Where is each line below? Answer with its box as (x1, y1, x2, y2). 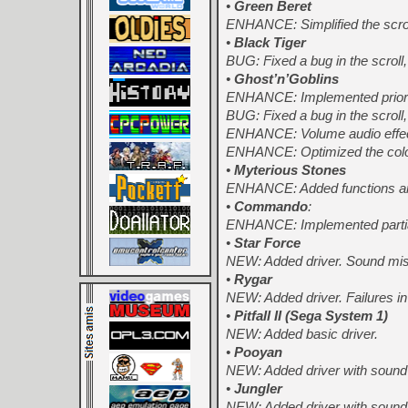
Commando (234, 199, 308, 214)
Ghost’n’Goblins (234, 71, 339, 87)
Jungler (234, 381, 282, 396)
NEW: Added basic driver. (226, 326, 378, 342)
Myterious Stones (234, 162, 346, 178)
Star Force (234, 235, 301, 250)
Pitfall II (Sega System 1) (234, 308, 388, 323)
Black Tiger (234, 35, 306, 50)
